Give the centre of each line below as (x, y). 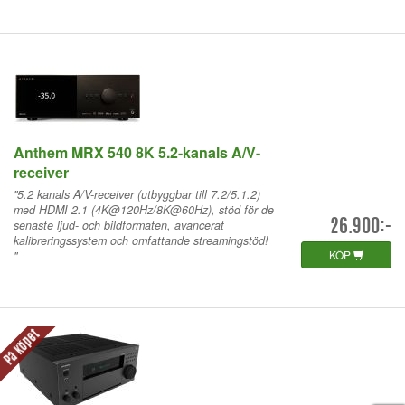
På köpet (22, 348)
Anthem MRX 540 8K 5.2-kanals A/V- (137, 152)
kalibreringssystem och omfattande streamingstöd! (141, 240)
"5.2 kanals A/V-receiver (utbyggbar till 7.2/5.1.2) (137, 194)
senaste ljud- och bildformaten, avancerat (119, 225)
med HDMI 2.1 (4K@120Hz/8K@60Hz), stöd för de (144, 209)
